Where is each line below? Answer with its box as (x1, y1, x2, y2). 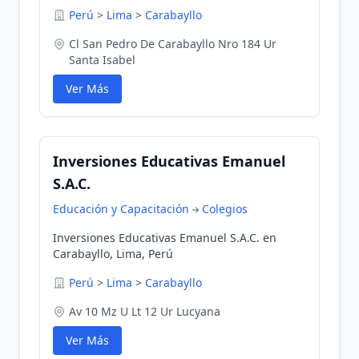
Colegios (202, 201, 248, 216)
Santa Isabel (69, 52, 135, 67)
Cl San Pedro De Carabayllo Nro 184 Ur (69, 36, 276, 51)
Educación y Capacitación (53, 201, 189, 216)
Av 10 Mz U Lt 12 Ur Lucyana (69, 304, 220, 319)
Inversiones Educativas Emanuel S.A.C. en (53, 230, 276, 245)
